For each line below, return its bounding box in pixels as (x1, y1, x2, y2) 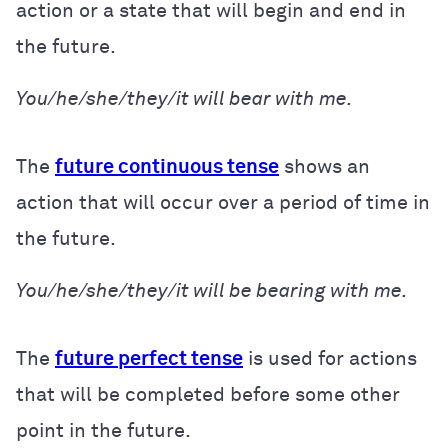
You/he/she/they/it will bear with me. (16, 88, 353, 109)
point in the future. (16, 420, 191, 441)
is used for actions (243, 348, 417, 369)
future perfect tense (55, 348, 243, 369)
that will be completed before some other (16, 384, 400, 405)
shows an (279, 156, 370, 177)
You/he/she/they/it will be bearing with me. (16, 280, 408, 301)
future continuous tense (55, 156, 279, 177)
